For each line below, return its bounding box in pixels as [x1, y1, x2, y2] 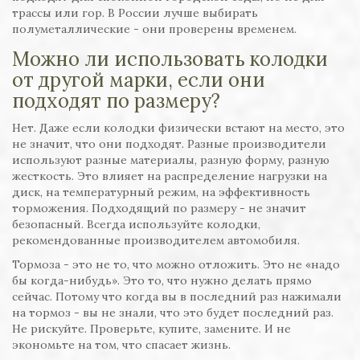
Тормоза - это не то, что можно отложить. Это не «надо [12, 257, 340, 272]
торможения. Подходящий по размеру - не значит [12, 201, 306, 216]
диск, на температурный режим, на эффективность [12, 185, 310, 200]
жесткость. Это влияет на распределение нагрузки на [12, 169, 327, 184]
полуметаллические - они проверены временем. [12, 22, 297, 37]
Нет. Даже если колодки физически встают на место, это [12, 121, 345, 136]
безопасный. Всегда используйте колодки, [12, 217, 260, 232]
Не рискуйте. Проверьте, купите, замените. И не [12, 321, 291, 337]
